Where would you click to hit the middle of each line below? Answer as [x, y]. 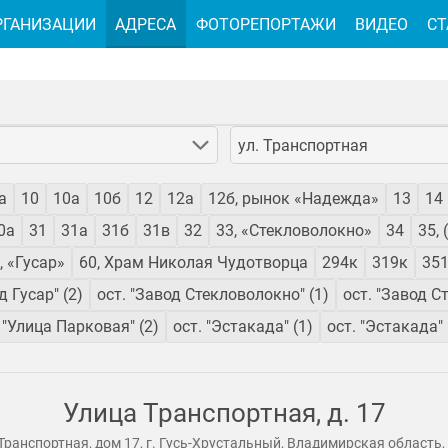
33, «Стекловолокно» [294, 231]
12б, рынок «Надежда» [293, 199]
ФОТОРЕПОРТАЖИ [265, 24]
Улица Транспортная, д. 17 [224, 413]
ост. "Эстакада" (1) [243, 327]
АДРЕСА [146, 24]
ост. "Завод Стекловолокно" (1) [213, 295]
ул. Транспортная [302, 145]
